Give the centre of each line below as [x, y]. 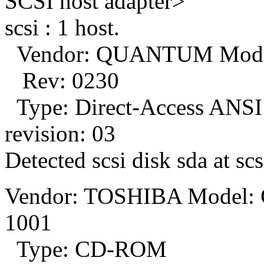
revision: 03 [60, 133]
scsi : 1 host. [62, 27]
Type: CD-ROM [86, 249]
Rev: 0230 [62, 80]
